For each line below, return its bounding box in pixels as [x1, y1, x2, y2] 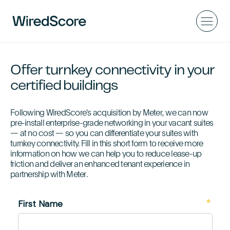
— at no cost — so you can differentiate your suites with [10, 130, 198, 138]
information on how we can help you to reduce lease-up [10, 150, 202, 159]
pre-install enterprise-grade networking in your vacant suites [10, 120, 214, 128]
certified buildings [10, 79, 118, 93]
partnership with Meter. [10, 171, 87, 179]
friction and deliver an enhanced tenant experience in [10, 161, 190, 169]
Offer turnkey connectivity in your [10, 64, 215, 78]
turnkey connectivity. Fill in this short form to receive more [10, 140, 203, 148]
